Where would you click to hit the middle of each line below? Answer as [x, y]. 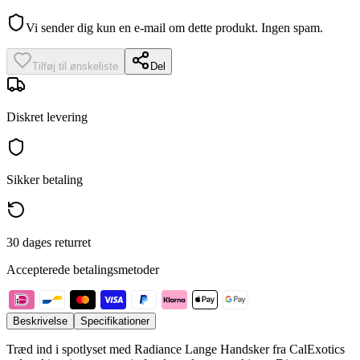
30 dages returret [49, 243]
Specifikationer [115, 321]
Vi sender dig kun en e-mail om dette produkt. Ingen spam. [174, 28]
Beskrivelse [40, 321]
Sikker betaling [45, 180]
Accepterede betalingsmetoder [83, 270]
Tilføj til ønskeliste [75, 67]
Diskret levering [47, 117]
